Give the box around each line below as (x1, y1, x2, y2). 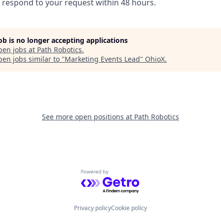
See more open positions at (42, 112, 134, 121)
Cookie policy (111, 204, 147, 212)
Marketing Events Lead (65, 54, 140, 64)
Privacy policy (74, 204, 111, 212)
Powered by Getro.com (80, 169, 167, 181)
